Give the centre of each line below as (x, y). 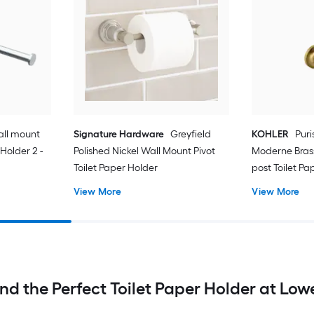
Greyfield (190, 135)
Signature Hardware (118, 135)
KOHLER (271, 135)
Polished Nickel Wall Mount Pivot (144, 151)
